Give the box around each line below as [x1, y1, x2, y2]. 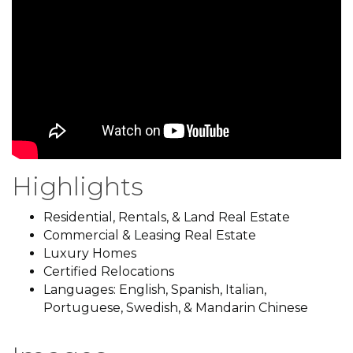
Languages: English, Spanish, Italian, [43, 281, 266, 297]
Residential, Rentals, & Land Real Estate [43, 209, 290, 225]
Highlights [12, 170, 143, 202]
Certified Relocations [43, 263, 174, 279]
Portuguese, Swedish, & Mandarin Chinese [43, 299, 308, 315]
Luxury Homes [43, 245, 136, 261]
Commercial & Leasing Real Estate [43, 227, 256, 243]
